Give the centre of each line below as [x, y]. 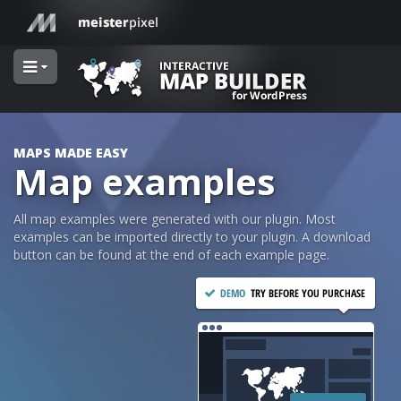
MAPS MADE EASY [71, 153]
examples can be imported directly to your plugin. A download [192, 237]
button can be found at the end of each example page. [171, 255]
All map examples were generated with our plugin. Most [175, 219]
